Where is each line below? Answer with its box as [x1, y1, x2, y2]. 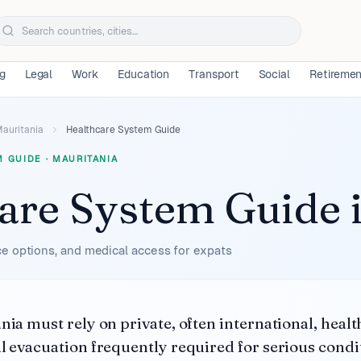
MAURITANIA [52, 154, 118, 164]
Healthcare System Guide [66, 124, 181, 135]
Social [258, 68, 291, 81]
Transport [189, 68, 239, 81]
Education [117, 68, 170, 81]
